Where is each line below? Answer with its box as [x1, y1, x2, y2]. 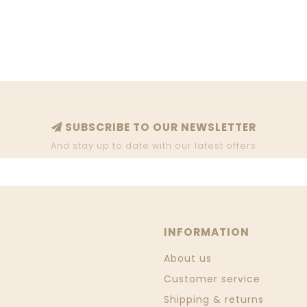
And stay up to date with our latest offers [51, 140, 256, 151]
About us [164, 251, 212, 265]
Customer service [164, 272, 260, 286]
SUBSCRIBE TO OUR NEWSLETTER [62, 120, 256, 134]
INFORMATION [164, 225, 249, 239]
